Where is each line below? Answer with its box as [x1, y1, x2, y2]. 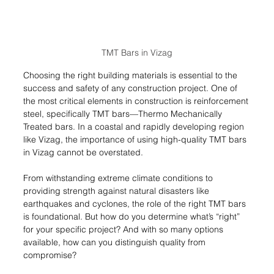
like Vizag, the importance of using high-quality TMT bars [23, 133, 249, 145]
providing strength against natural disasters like [23, 185, 212, 196]
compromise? [23, 249, 76, 261]
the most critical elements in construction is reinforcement [23, 95, 251, 106]
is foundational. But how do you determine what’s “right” [23, 210, 242, 222]
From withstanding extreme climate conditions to [23, 172, 215, 183]
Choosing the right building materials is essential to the [23, 69, 240, 81]
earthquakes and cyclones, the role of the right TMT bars [23, 198, 248, 209]
